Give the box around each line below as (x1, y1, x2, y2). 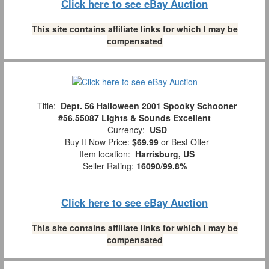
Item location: (74, 148, 135, 160)
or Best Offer (159, 136, 209, 148)
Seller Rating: (82, 160, 136, 172)
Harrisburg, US (135, 148, 195, 160)
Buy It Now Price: (60, 136, 132, 148)
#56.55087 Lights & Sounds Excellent (58, 112, 211, 124)
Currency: (102, 124, 150, 136)
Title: (32, 100, 61, 112)
